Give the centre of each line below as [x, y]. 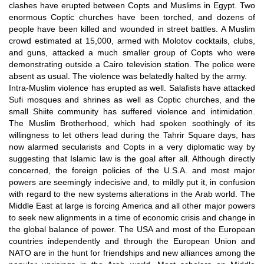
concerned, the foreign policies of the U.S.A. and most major [132, 170]
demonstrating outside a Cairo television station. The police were [132, 64]
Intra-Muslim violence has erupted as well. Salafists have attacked [132, 88]
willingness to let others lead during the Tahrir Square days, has [132, 135]
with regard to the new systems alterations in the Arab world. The [132, 194]
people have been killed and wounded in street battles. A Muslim [132, 29]
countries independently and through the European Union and [132, 241]
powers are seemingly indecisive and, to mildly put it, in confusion [132, 182]
